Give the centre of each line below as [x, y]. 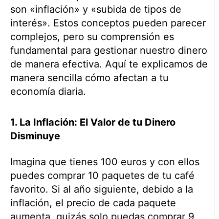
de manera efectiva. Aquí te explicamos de [109, 64]
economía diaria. [48, 92]
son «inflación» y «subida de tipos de [96, 10]
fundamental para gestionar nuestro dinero [109, 51]
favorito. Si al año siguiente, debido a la [101, 189]
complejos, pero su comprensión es [92, 37]
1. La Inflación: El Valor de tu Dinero [93, 122]
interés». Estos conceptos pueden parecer [108, 23]
